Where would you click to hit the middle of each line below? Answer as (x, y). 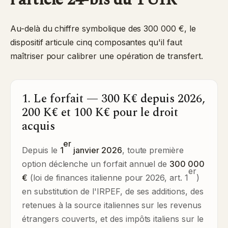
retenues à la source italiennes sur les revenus (112, 205)
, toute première (153, 150)
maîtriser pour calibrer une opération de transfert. (107, 56)
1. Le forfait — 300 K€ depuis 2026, (113, 99)
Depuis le (41, 150)
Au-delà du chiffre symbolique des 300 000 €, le (103, 28)
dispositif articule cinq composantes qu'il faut (96, 42)
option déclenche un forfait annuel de (96, 164)
